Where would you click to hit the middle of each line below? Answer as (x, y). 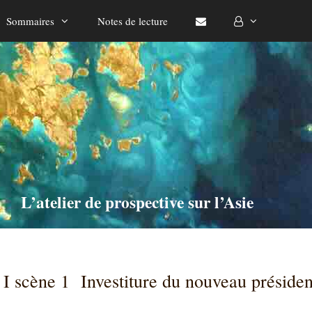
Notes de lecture (133, 21)
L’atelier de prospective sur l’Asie (138, 202)
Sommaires (30, 21)
